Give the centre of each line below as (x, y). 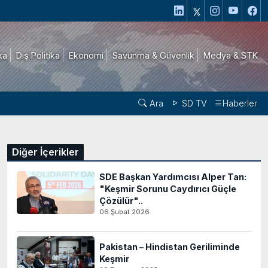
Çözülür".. (121, 201)
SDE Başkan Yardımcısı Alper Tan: (173, 177)
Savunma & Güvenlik (153, 55)
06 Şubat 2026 (124, 212)
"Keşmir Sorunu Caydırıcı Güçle (168, 189)
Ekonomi (86, 55)
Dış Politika (38, 55)
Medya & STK (231, 55)
